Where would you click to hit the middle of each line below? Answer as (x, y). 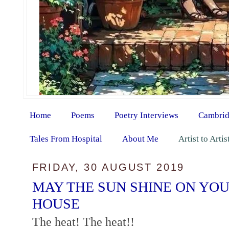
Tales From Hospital (66, 139)
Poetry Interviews (146, 115)
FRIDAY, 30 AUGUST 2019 (108, 167)
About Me (140, 139)
